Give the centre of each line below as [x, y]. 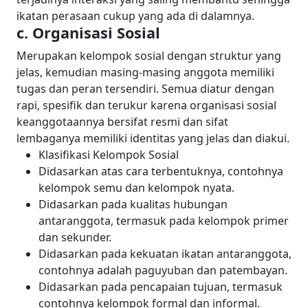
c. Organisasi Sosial [88, 32]
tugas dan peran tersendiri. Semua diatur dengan [145, 88]
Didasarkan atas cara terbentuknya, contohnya [161, 171]
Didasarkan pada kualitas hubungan [133, 204]
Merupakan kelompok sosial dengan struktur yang [149, 55]
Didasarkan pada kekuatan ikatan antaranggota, [165, 253]
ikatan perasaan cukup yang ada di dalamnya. [135, 15]
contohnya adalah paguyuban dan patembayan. [163, 270]
